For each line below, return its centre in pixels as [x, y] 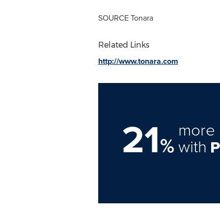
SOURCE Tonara [125, 18]
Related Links [124, 45]
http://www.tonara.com [138, 61]
